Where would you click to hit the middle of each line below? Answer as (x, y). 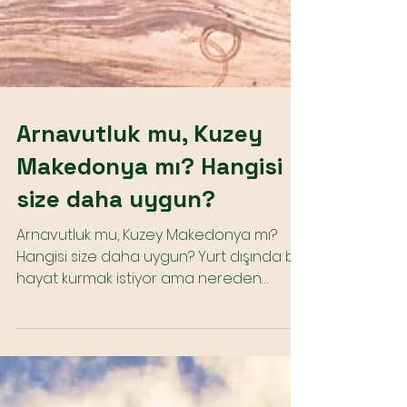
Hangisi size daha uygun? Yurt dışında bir (160, 300)
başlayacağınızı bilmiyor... (102, 344)
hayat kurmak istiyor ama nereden (139, 322)
